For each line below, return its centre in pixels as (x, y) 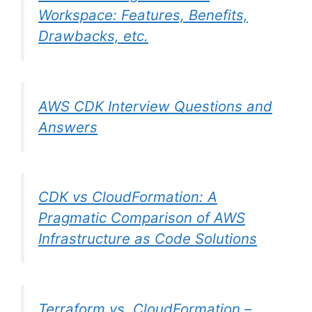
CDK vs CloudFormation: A (128, 197)
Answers (68, 127)
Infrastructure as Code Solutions (148, 239)
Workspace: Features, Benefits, (143, 15)
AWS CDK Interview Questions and (155, 106)
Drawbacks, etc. (93, 36)
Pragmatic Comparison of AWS (142, 218)
